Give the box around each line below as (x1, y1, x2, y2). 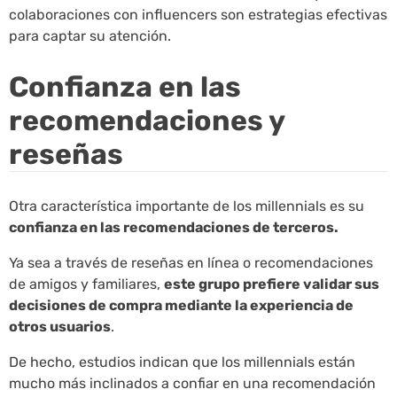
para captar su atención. (9, 27, 171, 44)
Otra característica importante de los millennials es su (9, 197, 364, 214)
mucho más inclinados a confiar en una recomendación (9, 374, 376, 392)
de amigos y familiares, (9, 275, 164, 292)
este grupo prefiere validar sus (164, 275, 379, 292)
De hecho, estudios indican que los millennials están (9, 353, 355, 370)
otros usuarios (9, 317, 111, 335)
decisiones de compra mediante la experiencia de (9, 296, 354, 314)
